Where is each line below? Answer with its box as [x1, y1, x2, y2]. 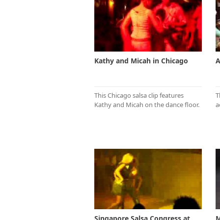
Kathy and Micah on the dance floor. [94, 100, 199, 109]
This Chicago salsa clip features [94, 90, 184, 100]
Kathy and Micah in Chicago [94, 55, 188, 65]
